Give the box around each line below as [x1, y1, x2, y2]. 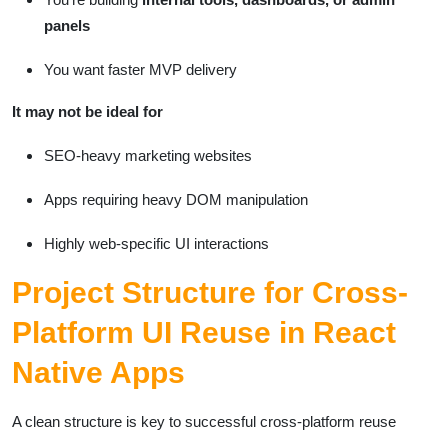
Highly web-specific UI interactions [44, 234, 269, 252]
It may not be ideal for [12, 102, 163, 120]
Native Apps [12, 355, 185, 389]
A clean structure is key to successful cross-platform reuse [12, 412, 396, 430]
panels [44, 16, 90, 34]
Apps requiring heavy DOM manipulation [44, 190, 308, 208]
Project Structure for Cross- [12, 275, 408, 309]
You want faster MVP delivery [44, 60, 237, 78]
